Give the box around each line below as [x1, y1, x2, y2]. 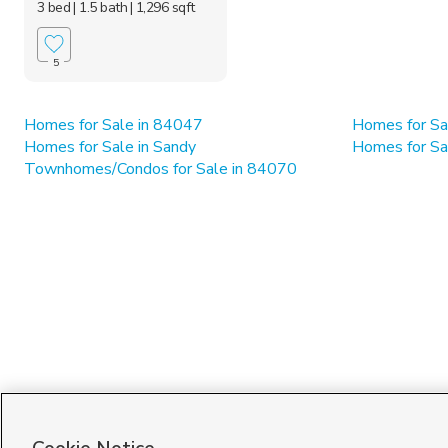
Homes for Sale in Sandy [24, 135, 196, 158]
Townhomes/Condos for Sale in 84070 [24, 157, 297, 180]
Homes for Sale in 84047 [24, 113, 203, 136]
